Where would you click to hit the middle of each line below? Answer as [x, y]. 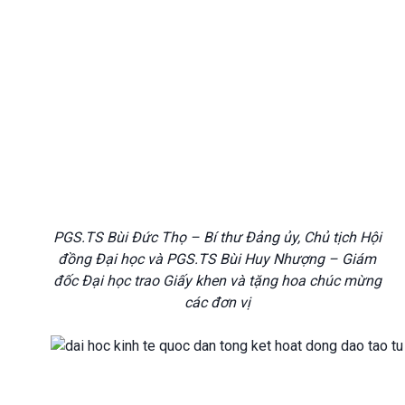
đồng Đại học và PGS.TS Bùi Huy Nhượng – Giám [217, 259]
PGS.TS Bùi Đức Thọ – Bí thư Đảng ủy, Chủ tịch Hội [217, 238]
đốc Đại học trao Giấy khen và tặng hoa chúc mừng [217, 281]
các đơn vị [217, 303]
